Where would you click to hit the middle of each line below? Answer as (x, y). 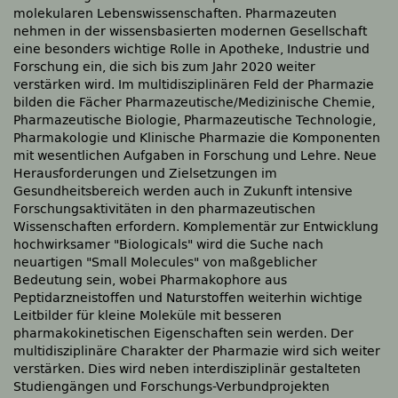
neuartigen (50, 263)
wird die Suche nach (258, 245)
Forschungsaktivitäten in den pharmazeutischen (164, 209)
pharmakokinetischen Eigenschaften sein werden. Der (183, 334)
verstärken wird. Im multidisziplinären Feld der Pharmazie (194, 85)
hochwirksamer (64, 245)
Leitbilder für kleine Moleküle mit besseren (147, 316)
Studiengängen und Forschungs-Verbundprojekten (171, 387)
